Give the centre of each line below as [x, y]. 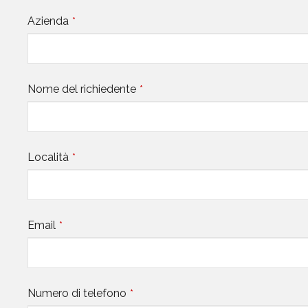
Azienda [48, 21]
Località [48, 157]
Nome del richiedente [82, 89]
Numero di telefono [77, 293]
